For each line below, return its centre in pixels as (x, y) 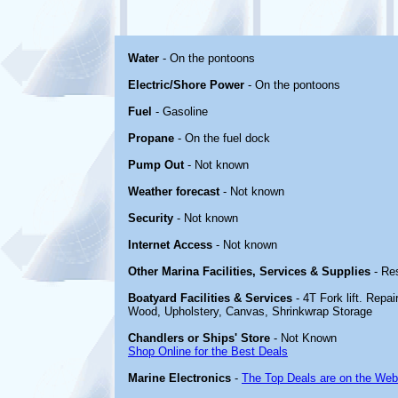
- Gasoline (180, 111)
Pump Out (156, 165)
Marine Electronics (179, 378)
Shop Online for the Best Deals (208, 351)
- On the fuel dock (222, 138)
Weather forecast (174, 191)
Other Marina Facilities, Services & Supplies (249, 271)
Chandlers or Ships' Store (199, 338)
